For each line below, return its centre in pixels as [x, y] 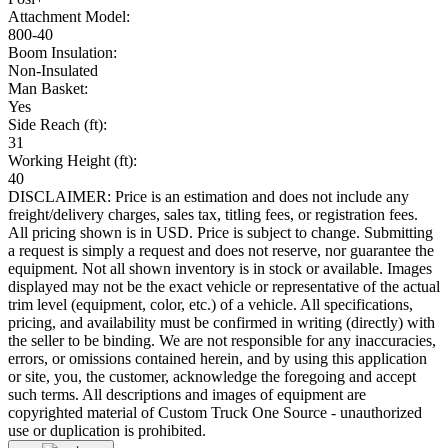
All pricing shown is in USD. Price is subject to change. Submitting [220, 233]
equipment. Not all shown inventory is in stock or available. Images [220, 269]
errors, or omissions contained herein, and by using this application [217, 359]
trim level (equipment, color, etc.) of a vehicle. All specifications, [210, 305]
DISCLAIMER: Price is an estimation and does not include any [208, 197]
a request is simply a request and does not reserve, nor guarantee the [221, 251]
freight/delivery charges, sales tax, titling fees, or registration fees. [213, 215]
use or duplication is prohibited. [107, 431]
